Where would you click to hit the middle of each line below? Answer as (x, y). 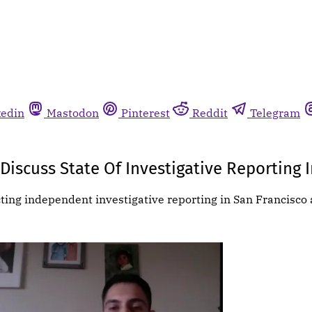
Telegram (275, 113)
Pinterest (146, 113)
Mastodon (73, 113)
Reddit (210, 113)
